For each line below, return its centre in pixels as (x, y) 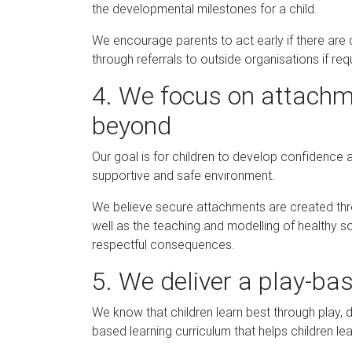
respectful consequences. (163, 244)
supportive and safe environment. (183, 175)
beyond (132, 125)
